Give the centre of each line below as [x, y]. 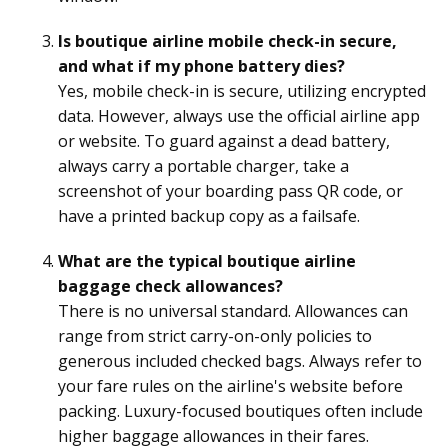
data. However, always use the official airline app [239, 115]
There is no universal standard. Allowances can [233, 310]
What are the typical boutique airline [207, 260]
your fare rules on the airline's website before [230, 385]
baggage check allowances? [170, 285]
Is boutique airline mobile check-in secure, [227, 40]
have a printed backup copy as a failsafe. [209, 215]
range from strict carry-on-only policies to [215, 335]
